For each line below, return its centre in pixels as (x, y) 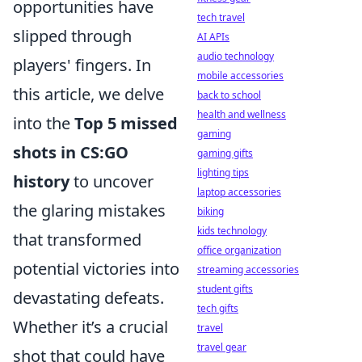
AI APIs (213, 37)
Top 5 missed (126, 123)
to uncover (112, 181)
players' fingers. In (82, 65)
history (41, 181)
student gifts (225, 289)
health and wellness (242, 114)
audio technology (236, 56)
